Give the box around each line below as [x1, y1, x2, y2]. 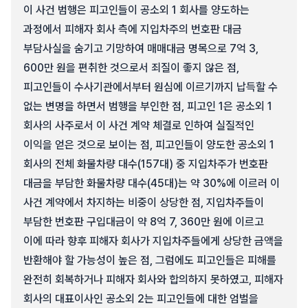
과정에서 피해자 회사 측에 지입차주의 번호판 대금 [23, 23, 242, 36]
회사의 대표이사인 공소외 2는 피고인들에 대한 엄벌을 [23, 292, 258, 305]
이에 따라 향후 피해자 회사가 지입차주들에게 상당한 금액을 [23, 234, 283, 247]
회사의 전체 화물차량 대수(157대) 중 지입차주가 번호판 [23, 157, 268, 170]
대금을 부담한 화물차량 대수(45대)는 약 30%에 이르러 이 [23, 177, 280, 190]
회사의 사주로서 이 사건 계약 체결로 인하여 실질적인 [23, 119, 254, 132]
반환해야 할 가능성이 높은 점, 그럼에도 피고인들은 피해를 [23, 254, 276, 267]
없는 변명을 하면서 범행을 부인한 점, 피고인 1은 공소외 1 [23, 100, 272, 113]
